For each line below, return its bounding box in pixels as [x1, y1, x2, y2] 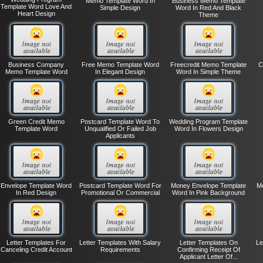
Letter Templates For [6, 239, 66, 246]
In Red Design [16, 189, 57, 196]
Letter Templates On [179, 239, 238, 246]
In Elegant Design [95, 68, 146, 75]
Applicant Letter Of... [179, 253, 238, 260]
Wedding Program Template [169, 118, 248, 125]
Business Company [8, 61, 65, 68]
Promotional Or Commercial [80, 189, 160, 196]
